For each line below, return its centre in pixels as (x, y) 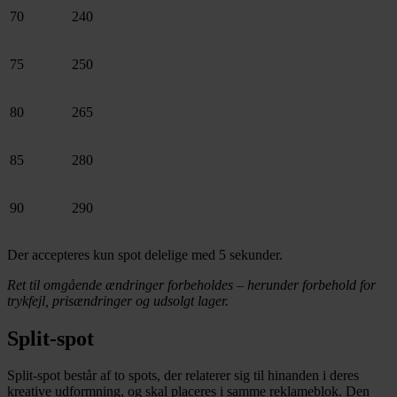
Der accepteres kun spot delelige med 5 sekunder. (145, 254)
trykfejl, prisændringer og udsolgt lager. (118, 300)
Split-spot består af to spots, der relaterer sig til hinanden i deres (183, 376)
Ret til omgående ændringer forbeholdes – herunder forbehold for (191, 284)
